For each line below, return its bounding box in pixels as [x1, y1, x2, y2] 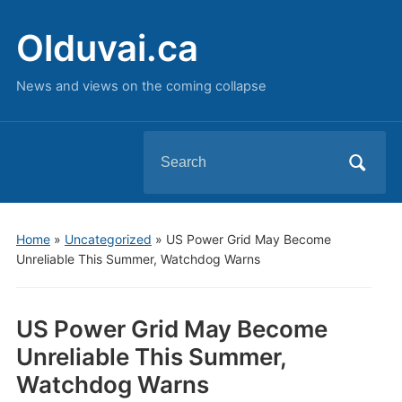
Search [143, 136, 190, 154]
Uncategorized [64, 232, 152, 247]
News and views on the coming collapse [15, 78, 267, 94]
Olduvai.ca [15, 26, 198, 70]
